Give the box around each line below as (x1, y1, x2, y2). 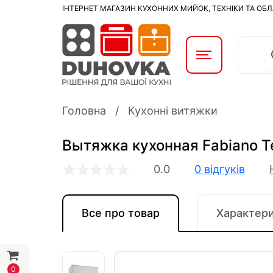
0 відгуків (194, 163, 245, 175)
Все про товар (82, 207, 160, 219)
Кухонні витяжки (128, 104, 218, 117)
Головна (62, 104, 106, 117)
